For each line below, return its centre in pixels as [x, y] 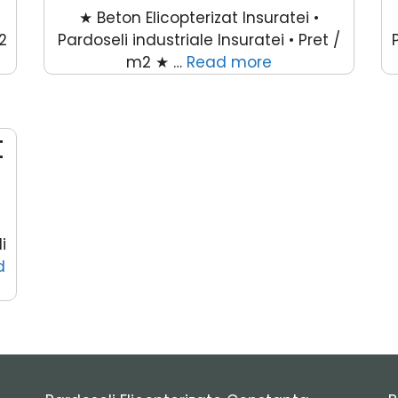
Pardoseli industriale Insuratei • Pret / [199, 40]
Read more [229, 62]
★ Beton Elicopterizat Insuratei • [199, 17]
